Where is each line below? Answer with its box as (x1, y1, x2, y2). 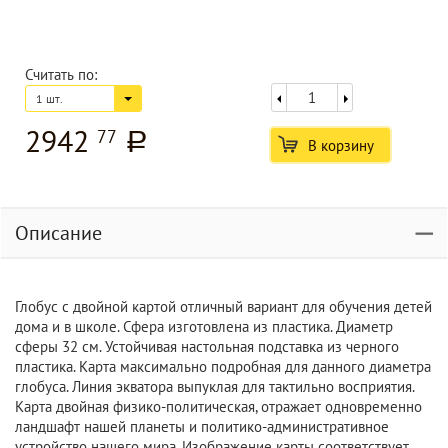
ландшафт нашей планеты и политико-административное (15, 417, 389, 436)
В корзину (307, 136, 374, 155)
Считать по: (25, 65, 97, 84)
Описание (15, 220, 102, 246)
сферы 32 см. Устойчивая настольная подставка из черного (15, 337, 399, 356)
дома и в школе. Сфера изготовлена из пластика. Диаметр (15, 317, 393, 336)
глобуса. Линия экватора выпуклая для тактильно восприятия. (15, 377, 414, 396)
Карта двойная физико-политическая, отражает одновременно (15, 397, 422, 416)
